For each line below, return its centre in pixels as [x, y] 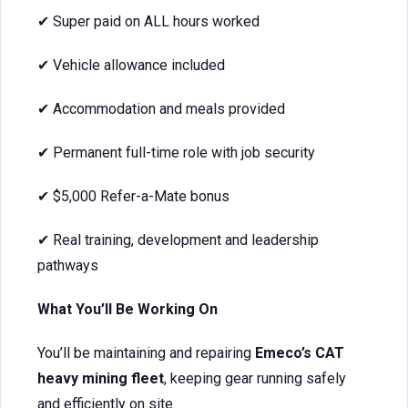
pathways [68, 265]
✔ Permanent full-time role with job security [176, 153]
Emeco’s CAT [300, 353]
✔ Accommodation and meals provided [161, 109]
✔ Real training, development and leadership [178, 240]
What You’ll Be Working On [127, 309]
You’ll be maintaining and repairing [146, 353]
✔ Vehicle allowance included [131, 65]
